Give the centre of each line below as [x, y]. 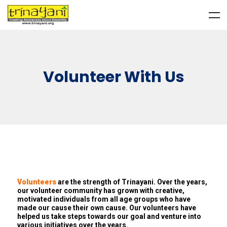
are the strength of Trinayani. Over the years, [132, 182]
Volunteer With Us [113, 77]
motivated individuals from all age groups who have [104, 199]
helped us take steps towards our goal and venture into [109, 217]
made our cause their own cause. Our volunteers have [107, 208]
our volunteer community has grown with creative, [101, 191]
